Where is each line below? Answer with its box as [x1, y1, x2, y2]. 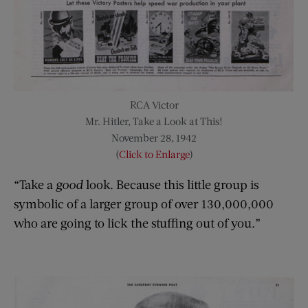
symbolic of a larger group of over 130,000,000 [14, 196, 274, 212]
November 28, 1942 [111, 131, 197, 144]
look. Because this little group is [86, 177, 259, 192]
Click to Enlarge [118, 148, 190, 161]
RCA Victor [129, 98, 179, 111]
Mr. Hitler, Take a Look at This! [85, 115, 223, 128]
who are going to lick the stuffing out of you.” [14, 215, 261, 231]
